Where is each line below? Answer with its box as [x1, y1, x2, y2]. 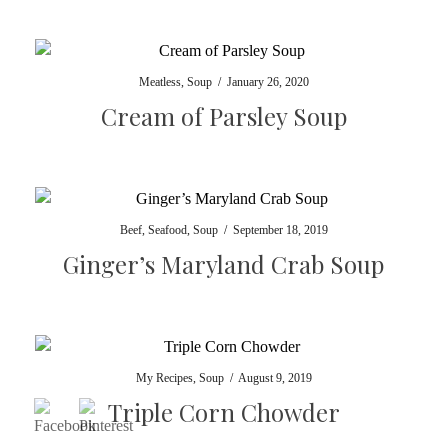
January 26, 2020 [226, 75, 309, 89]
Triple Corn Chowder [107, 396, 340, 428]
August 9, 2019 [237, 371, 312, 385]
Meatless [138, 75, 181, 89]
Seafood [147, 223, 187, 237]
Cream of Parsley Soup [100, 100, 347, 132]
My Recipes [135, 371, 193, 385]
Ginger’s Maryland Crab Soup [63, 248, 385, 280]
